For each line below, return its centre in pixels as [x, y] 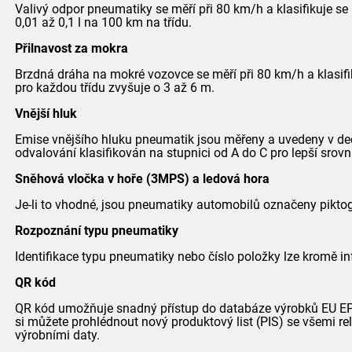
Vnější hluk [46, 114]
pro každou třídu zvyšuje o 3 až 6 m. [114, 88]
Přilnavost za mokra [71, 48]
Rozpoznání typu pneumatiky [96, 231]
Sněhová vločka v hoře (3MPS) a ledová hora [142, 179]
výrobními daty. [57, 335]
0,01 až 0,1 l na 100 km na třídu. [103, 22]
